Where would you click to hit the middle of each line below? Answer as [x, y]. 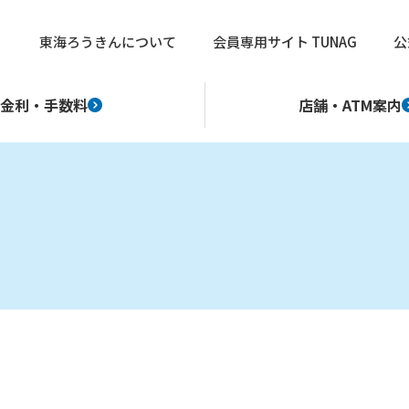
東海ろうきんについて [108, 42]
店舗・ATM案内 [351, 105]
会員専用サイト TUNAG [285, 42]
